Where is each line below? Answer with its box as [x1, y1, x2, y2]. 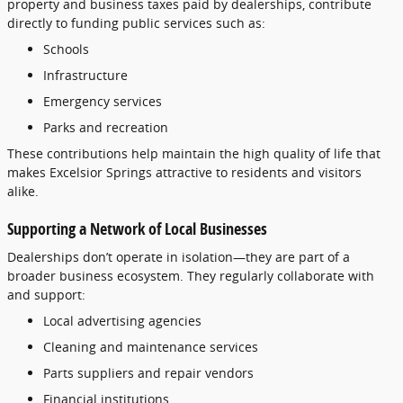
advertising [77, 312, 148, 329]
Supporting [7, 217, 79, 239]
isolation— [182, 248, 246, 265]
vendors [205, 364, 254, 381]
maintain [162, 144, 219, 162]
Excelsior [49, 163, 106, 181]
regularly [219, 267, 277, 284]
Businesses [200, 217, 267, 239]
